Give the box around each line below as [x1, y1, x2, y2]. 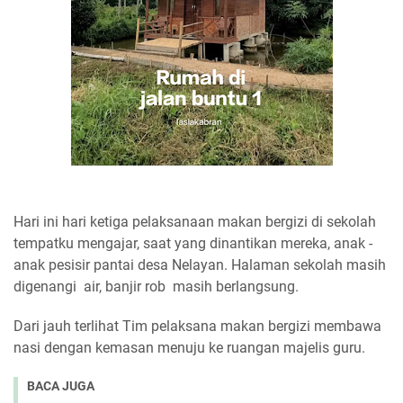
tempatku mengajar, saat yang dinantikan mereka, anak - [13, 235, 372, 252]
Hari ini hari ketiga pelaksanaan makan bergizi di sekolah [13, 213, 376, 230]
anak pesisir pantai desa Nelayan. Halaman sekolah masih [13, 256, 386, 273]
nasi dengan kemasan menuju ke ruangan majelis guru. [13, 339, 365, 356]
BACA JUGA [27, 379, 94, 393]
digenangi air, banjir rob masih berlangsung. [13, 278, 302, 295]
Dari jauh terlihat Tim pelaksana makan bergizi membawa [13, 318, 381, 335]
